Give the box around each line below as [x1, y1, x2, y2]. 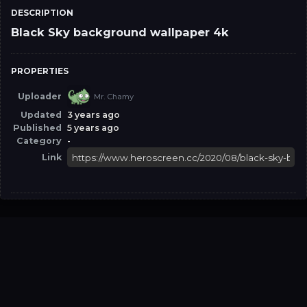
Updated [21, 109, 62, 120]
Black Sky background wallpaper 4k [11, 25, 229, 39]
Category [16, 135, 62, 146]
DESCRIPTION [11, 7, 73, 18]
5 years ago [67, 122, 119, 133]
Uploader [18, 91, 62, 102]
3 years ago [67, 109, 120, 120]
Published [13, 122, 62, 133]
